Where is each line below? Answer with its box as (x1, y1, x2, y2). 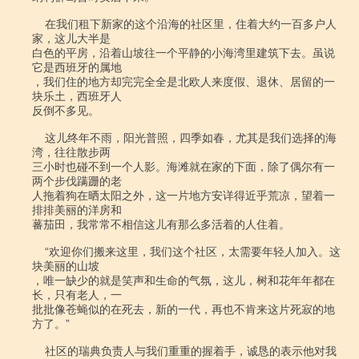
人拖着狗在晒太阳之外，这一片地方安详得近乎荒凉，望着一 (32, 189, 335, 202)
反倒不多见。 (32, 104, 99, 117)
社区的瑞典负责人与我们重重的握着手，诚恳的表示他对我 (32, 345, 45, 357)
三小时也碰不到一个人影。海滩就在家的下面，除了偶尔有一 (32, 160, 335, 173)
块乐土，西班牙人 (32, 90, 122, 103)
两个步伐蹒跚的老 (32, 175, 122, 188)
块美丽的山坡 (32, 260, 99, 272)
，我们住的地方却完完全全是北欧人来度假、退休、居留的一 (32, 75, 335, 88)
